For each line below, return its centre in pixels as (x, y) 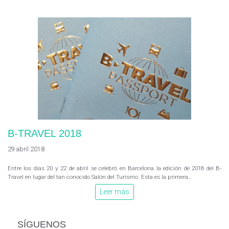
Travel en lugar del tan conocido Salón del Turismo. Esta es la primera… (100, 177)
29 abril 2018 (26, 149)
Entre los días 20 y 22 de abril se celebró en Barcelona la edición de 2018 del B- (114, 168)
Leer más (114, 192)
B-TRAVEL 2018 (44, 133)
